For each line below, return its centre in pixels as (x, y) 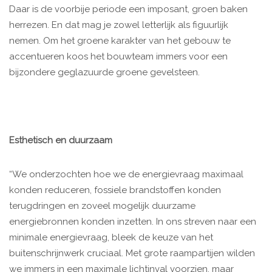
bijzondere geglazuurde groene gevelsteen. (104, 73)
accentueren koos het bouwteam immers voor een (118, 57)
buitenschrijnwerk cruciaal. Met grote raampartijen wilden (132, 253)
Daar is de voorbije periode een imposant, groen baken (128, 9)
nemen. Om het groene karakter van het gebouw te (120, 41)
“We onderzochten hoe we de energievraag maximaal (126, 175)
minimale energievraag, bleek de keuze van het (111, 238)
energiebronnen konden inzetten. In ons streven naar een (133, 222)
